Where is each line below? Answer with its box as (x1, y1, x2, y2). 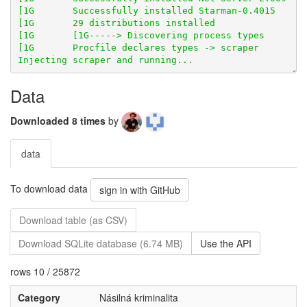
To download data (10, 181, 90, 195)
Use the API (200, 236, 251, 250)
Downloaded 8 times (10, 113, 108, 127)
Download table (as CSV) (19, 213, 127, 227)
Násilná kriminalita (99, 291, 178, 304)
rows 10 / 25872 (10, 265, 80, 278)
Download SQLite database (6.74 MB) (19, 236, 183, 250)
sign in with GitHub (99, 183, 180, 197)
